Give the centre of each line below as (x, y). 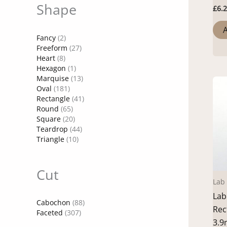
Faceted (50, 212)
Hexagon (51, 68)
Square (49, 119)
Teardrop (52, 129)
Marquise (53, 78)
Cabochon (53, 202)
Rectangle (53, 98)
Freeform (52, 48)
